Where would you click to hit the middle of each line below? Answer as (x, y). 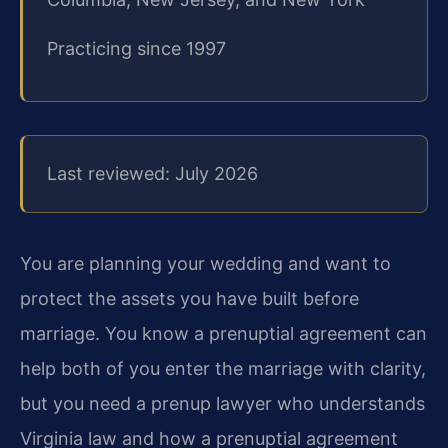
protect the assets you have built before (189, 298)
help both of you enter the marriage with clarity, (223, 368)
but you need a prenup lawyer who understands (222, 403)
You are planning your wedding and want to (205, 263)
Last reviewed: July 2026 (152, 174)
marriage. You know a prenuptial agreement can (223, 333)
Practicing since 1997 (136, 49)
